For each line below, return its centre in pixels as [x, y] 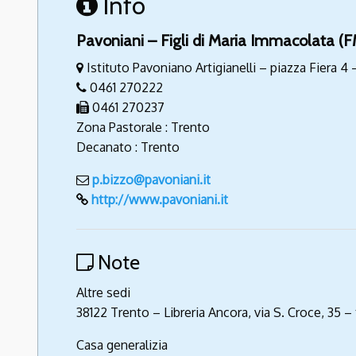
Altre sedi [103, 293]
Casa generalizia [122, 345]
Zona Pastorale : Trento [143, 128]
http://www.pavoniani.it [160, 200]
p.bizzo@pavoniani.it [151, 180]
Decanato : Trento [128, 147]
